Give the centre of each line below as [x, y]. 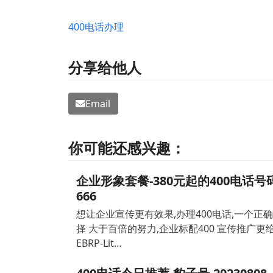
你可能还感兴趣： [127, 148]
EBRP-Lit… [99, 243]
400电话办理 [96, 27]
